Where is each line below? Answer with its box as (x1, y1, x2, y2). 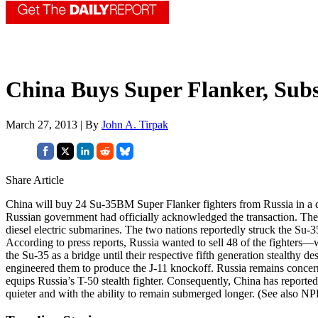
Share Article (6, 173, 64, 186)
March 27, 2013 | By (6, 118, 102, 131)
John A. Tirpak (102, 118, 168, 131)
